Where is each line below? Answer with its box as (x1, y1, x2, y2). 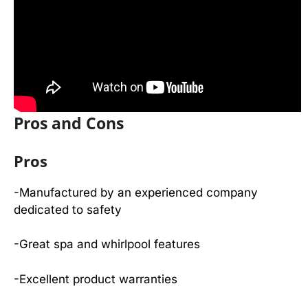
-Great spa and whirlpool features (14, 237, 200, 251)
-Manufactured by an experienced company (14, 185, 258, 199)
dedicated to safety (14, 202, 122, 217)
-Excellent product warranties (14, 272, 177, 286)
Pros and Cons (14, 111, 124, 134)
